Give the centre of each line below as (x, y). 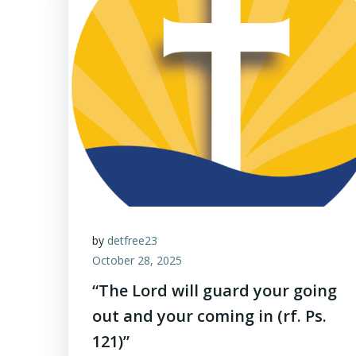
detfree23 (132, 240)
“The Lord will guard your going (215, 290)
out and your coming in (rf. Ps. (209, 316)
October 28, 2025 (137, 260)
